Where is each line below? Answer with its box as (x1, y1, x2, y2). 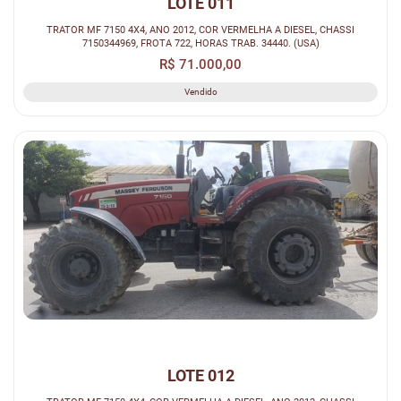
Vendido (183, 86, 218, 97)
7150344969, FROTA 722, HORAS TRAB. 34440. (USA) (81, 36, 320, 49)
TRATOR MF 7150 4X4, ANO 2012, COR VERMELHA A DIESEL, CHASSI (47, 22, 354, 36)
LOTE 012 (166, 366, 235, 386)
